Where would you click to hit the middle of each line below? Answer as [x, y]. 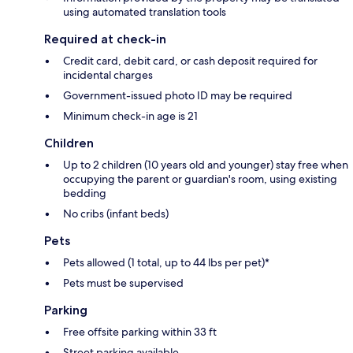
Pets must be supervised [123, 283]
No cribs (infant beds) [116, 214]
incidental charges [108, 75]
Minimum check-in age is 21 [130, 116]
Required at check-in [105, 39]
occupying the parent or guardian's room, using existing [200, 179]
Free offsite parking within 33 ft [140, 332]
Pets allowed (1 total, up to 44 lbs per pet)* [166, 263]
